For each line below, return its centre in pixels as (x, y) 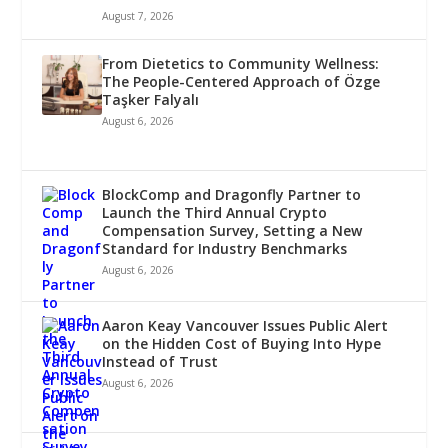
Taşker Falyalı (151, 100)
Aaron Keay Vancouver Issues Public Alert (245, 326)
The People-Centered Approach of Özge (241, 82)
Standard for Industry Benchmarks (225, 249)
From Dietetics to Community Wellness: (241, 64)
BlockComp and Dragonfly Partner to (232, 195)
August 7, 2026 (138, 16)
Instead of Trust (160, 362)
